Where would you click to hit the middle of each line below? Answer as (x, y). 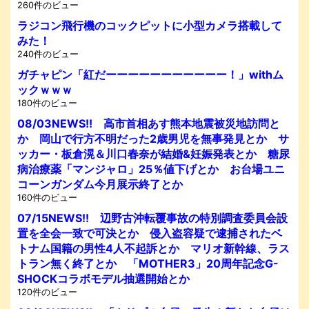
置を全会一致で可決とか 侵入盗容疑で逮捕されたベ (150, 233)
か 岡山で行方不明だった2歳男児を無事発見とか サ (153, 138)
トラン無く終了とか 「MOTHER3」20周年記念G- (148, 263)
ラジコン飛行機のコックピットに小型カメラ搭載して (150, 25)
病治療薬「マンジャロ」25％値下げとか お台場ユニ (151, 169)
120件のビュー (47, 292)
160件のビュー (47, 197)
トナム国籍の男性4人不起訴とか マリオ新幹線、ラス (153, 248)
